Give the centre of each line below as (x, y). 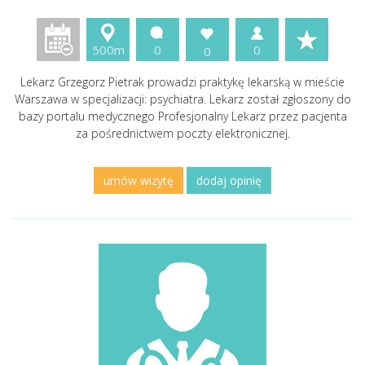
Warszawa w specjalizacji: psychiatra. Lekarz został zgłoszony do (182, 99)
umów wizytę (139, 180)
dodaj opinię (229, 180)
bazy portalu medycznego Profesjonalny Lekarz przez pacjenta (182, 116)
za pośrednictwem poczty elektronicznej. (182, 133)
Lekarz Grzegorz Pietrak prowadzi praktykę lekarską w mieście (182, 82)
